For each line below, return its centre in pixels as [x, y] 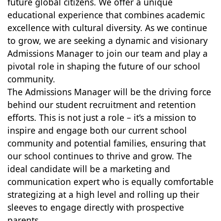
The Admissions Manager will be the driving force [109, 92]
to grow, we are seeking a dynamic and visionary [107, 40]
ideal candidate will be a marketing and [89, 169]
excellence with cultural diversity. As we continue [107, 28]
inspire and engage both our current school [97, 130]
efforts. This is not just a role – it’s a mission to [102, 117]
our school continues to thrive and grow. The [99, 156]
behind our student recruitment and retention [101, 105]
